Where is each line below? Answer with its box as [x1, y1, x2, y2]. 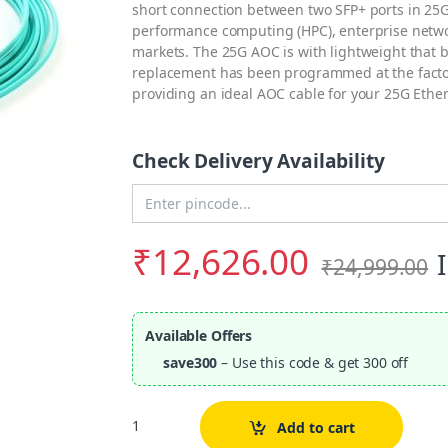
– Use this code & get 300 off [217, 353, 409, 373]
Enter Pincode [131, 182, 226, 202]
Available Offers [145, 326, 253, 346]
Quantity [131, 412, 192, 432]
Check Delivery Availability [132, 147, 385, 175]
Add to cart [276, 417, 355, 437]
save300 [163, 353, 218, 373]
